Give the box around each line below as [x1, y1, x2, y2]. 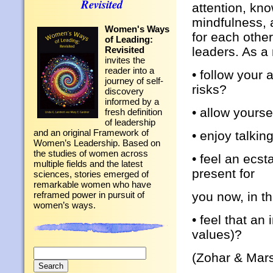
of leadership [105, 117, 155, 127]
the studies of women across [34, 148, 148, 158]
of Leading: [105, 34, 153, 44]
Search [33, 246, 62, 257]
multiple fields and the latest [34, 158, 143, 169]
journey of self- [105, 76, 163, 86]
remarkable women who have [34, 179, 151, 190]
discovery [105, 86, 144, 96]
